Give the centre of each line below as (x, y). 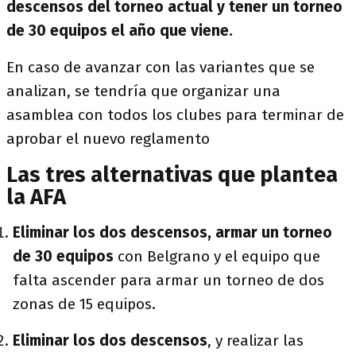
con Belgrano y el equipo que (217, 256)
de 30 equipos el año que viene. (122, 31)
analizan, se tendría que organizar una (143, 91)
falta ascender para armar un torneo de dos (168, 280)
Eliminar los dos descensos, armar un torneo (172, 232)
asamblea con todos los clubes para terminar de (175, 115)
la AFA (36, 197)
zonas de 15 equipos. (84, 304)
